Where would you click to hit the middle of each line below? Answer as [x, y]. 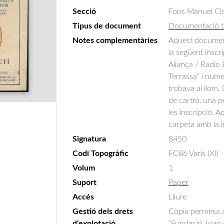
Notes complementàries [115, 40]
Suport [84, 182]
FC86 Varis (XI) [193, 153]
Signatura [89, 139]
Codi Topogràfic [100, 153]
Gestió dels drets [103, 211]
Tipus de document [107, 26]
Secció [84, 11]
